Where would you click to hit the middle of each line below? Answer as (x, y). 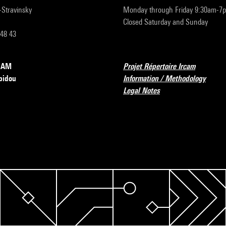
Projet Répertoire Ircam (159, 66)
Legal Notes (142, 91)
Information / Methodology (164, 78)
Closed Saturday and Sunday (165, 22)
